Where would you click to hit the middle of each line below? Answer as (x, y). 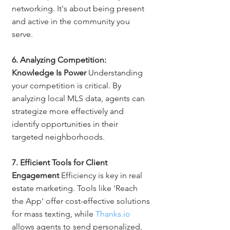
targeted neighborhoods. (58, 137)
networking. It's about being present (79, 8)
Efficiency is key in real (102, 175)
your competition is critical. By (68, 85)
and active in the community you (72, 21)
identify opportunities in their (66, 124)
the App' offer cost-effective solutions (82, 201)
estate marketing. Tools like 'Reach (76, 188)
